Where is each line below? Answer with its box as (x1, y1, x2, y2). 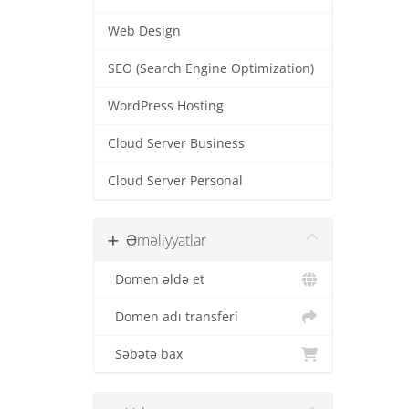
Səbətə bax (108, 346, 183, 362)
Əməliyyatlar (119, 230, 206, 250)
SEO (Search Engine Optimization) (108, 60, 314, 77)
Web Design (108, 23, 181, 39)
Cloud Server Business (108, 135, 245, 152)
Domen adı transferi (108, 309, 238, 325)
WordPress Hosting (108, 98, 224, 114)
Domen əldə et (108, 271, 204, 288)
